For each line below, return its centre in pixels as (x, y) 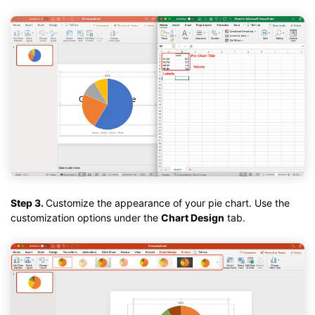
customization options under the (86, 218)
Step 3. (28, 203)
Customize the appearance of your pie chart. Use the (168, 203)
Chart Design (193, 218)
